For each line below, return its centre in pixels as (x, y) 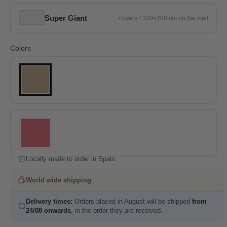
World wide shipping (59, 180)
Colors (21, 48)
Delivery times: (49, 201)
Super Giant (66, 18)
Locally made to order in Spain (70, 159)
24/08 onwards (48, 210)
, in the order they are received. (117, 210)
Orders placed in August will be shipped (132, 201)
